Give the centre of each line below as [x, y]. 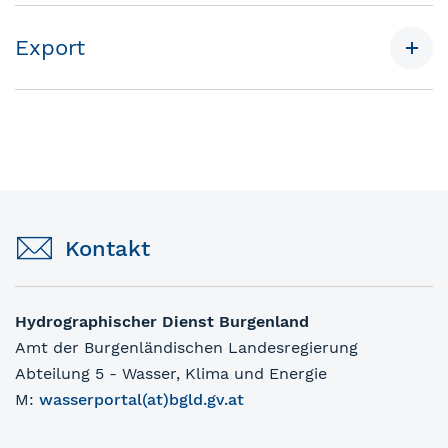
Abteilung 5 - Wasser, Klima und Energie [171, 374]
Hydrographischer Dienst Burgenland [162, 322]
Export [50, 47]
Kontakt [107, 249]
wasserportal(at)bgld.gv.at [141, 400]
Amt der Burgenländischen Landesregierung [186, 348]
